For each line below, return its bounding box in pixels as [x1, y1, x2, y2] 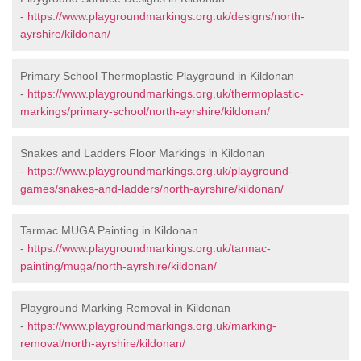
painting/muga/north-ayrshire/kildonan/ [20, 259, 217, 273]
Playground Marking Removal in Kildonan [20, 301, 230, 315]
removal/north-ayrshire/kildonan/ [20, 337, 185, 351]
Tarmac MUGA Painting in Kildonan [20, 224, 198, 238]
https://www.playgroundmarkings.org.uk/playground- [27, 164, 293, 178]
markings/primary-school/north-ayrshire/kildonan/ [20, 105, 270, 118]
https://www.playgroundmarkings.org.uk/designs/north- [27, 10, 305, 23]
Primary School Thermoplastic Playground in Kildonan [20, 69, 294, 83]
